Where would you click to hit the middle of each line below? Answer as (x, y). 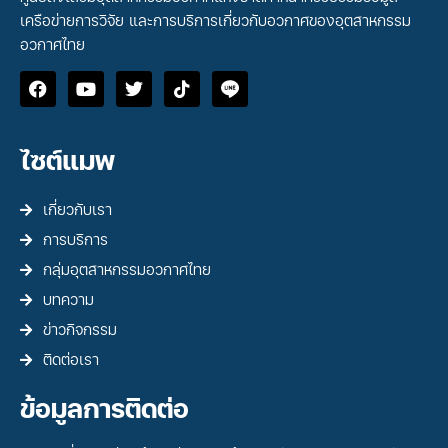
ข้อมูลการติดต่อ (104, 409)
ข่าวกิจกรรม (79, 330)
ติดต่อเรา (70, 360)
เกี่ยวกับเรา (77, 210)
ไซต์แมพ (67, 161)
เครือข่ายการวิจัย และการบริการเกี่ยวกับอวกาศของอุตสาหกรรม (215, 20)
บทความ (68, 300)
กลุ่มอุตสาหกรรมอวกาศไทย (126, 270)
